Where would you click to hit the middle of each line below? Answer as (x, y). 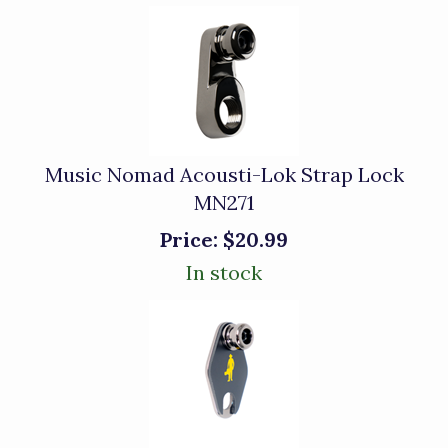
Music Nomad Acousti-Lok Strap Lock (224, 174)
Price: (189, 239)
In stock (224, 272)
